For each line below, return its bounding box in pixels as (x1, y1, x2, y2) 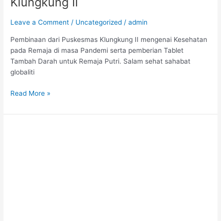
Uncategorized (75, 18, 122, 27)
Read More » (10, 89, 51, 97)
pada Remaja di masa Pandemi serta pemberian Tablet (10, 46, 184, 54)
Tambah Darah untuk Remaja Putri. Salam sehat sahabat (10, 57, 191, 65)
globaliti (10, 68, 35, 76)
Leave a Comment (10, 18, 70, 27)
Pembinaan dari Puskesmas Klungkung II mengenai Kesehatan (10, 36, 208, 43)
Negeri (10, 180, 31, 188)
